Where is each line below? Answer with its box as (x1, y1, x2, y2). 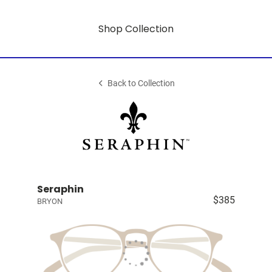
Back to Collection (107, 78, 175, 89)
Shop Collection (98, 21, 174, 36)
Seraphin (36, 182, 84, 196)
